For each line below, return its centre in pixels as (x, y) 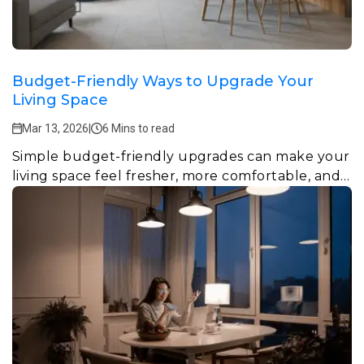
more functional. (69, 195)
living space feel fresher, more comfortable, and (177, 175)
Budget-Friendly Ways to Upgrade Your (163, 81)
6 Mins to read (139, 128)
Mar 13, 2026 (55, 128)
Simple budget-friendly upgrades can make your (181, 156)
